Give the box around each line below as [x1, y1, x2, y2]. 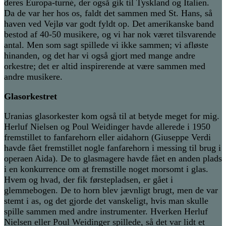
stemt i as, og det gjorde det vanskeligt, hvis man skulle [4, 196, 208, 206]
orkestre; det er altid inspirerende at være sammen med [4, 61, 205, 72]
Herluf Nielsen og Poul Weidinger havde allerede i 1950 [4, 122, 210, 132]
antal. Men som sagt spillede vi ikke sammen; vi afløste [4, 40, 208, 50]
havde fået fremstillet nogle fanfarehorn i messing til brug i [4, 143, 221, 153]
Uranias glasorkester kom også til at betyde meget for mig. [4, 111, 219, 122]
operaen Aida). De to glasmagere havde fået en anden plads [4, 153, 222, 164]
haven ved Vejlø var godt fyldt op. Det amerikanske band [4, 19, 214, 29]
